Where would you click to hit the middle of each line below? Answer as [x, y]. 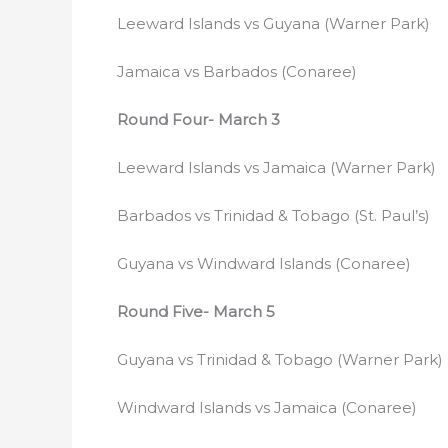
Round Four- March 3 [198, 119]
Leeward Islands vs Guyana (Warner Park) [273, 23]
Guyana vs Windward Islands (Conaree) [264, 263]
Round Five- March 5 [196, 311]
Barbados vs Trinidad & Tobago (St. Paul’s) [273, 215]
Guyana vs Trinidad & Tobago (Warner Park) [280, 359]
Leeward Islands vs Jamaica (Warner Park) [276, 167]
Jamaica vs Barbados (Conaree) [237, 71]
